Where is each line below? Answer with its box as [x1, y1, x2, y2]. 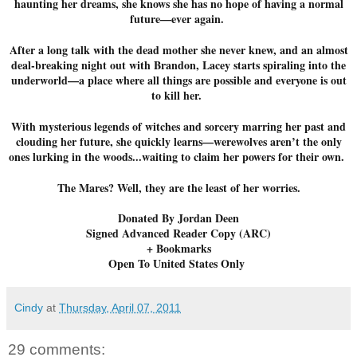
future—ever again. [129, 10, 224, 27]
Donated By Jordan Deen [118, 209, 239, 226]
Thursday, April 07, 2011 [59, 300, 181, 314]
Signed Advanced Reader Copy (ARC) [86, 224, 271, 241]
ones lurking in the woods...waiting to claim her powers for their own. [9, 147, 344, 165]
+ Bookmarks [146, 239, 211, 257]
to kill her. [151, 86, 202, 104]
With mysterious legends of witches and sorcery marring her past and [11, 117, 346, 135]
